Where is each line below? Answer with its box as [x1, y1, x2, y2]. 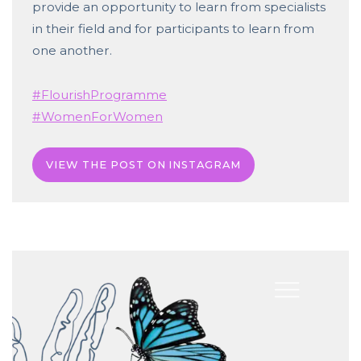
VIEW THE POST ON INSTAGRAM [46, 157, 242, 171]
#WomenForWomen [32, 108, 163, 124]
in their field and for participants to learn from [32, 21, 314, 37]
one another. [32, 43, 112, 59]
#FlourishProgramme [32, 86, 167, 102]
